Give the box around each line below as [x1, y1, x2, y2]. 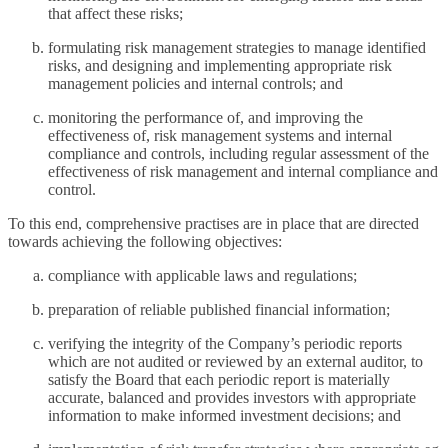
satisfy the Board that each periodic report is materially [48, 371, 390, 389]
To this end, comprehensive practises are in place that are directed [8, 215, 419, 233]
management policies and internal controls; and [48, 75, 343, 93]
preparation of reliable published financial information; [48, 301, 390, 319]
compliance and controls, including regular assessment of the [48, 145, 429, 163]
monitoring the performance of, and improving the [48, 109, 363, 127]
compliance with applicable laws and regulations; [48, 267, 357, 285]
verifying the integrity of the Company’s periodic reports [48, 335, 402, 353]
